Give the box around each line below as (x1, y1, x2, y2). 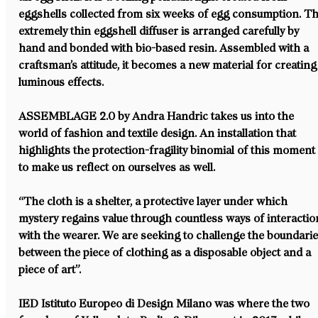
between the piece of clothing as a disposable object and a (18, 246, 314, 259)
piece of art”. (18, 263, 82, 276)
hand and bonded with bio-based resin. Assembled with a (18, 41, 312, 55)
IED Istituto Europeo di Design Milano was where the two (18, 297, 313, 310)
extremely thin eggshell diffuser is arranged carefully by (18, 24, 302, 38)
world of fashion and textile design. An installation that (18, 126, 300, 140)
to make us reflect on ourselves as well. (18, 160, 216, 174)
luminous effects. (18, 75, 104, 89)
